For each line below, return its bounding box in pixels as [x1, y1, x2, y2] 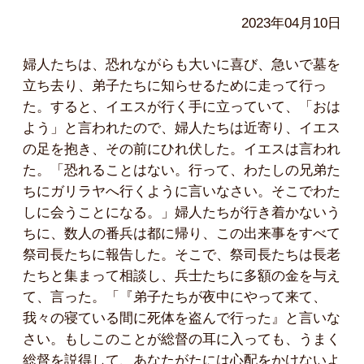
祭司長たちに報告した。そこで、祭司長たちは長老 [23, 246, 340, 262]
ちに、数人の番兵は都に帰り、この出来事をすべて [23, 225, 340, 241]
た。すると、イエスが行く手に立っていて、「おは [23, 98, 340, 115]
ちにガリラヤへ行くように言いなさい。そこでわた [23, 183, 340, 199]
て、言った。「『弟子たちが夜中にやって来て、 [23, 288, 327, 305]
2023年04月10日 [241, 15, 341, 31]
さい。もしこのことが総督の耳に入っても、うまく [23, 331, 340, 347]
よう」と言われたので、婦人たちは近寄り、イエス [23, 119, 340, 136]
